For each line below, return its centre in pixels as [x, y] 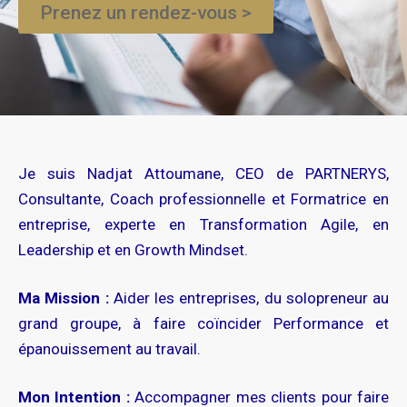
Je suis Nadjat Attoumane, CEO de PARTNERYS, [203, 174]
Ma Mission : [64, 298]
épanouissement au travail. [109, 349]
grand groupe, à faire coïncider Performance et [203, 323]
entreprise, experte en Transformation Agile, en [203, 224]
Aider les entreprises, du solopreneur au [248, 298]
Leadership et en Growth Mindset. [133, 250]
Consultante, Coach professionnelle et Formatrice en [203, 199]
